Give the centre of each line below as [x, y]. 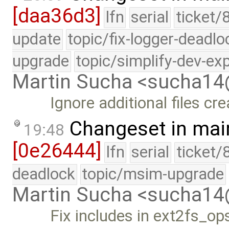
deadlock [44, 174]
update [37, 39]
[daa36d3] [56, 16]
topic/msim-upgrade [153, 174]
